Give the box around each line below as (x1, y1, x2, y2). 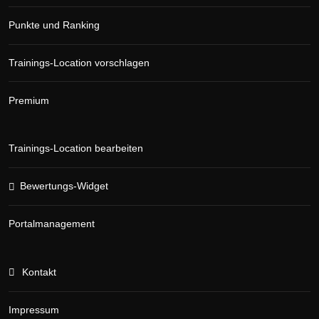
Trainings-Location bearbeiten (9, 142, 143, 155)
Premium (9, 95, 49, 106)
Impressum (9, 303, 59, 315)
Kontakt (21, 266, 56, 278)
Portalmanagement (9, 218, 95, 230)
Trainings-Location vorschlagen (9, 57, 150, 69)
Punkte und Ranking (9, 19, 100, 31)
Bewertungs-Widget (19, 180, 108, 192)
